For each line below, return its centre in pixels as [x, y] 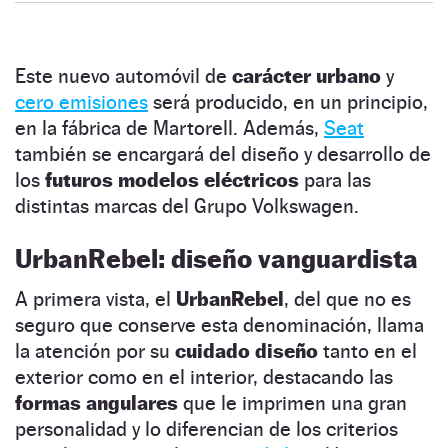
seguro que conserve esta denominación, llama [219, 324]
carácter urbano [304, 75]
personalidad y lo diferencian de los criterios [206, 428]
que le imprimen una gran [292, 402]
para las [335, 179]
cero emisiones [81, 101]
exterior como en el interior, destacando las [204, 376]
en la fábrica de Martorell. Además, [169, 127]
